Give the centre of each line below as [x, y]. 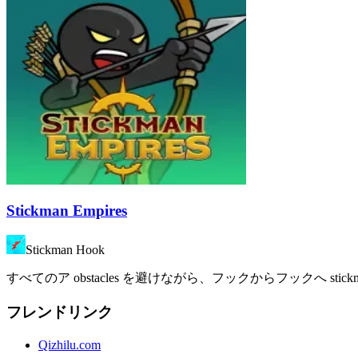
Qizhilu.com [70, 344]
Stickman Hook [65, 250]
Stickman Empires [67, 211]
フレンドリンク [60, 312]
